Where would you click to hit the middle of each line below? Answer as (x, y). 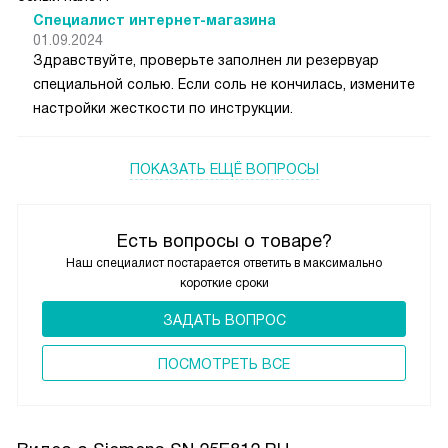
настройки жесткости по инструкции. (163, 108)
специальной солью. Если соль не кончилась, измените (224, 84)
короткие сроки (224, 283)
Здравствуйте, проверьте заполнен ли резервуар (206, 60)
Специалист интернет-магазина (154, 20)
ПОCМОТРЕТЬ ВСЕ (224, 364)
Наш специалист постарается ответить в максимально (224, 263)
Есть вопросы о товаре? (224, 241)
